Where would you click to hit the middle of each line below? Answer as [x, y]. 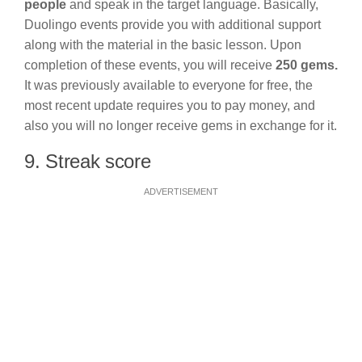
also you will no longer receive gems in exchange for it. [181, 126]
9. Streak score [88, 162]
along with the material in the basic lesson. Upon [163, 45]
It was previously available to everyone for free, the [168, 86]
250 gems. [307, 65]
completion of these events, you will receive [150, 65]
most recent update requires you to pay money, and [170, 106]
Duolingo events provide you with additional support [173, 25]
